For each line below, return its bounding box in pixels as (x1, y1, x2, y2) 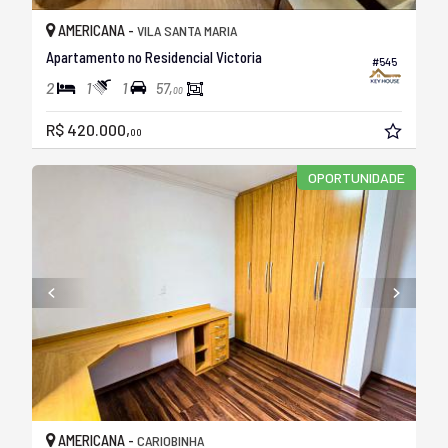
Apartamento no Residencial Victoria (46, 47, 262, 66)
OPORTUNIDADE (307, 169, 405, 186)
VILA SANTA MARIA (137, 21, 237, 39)
